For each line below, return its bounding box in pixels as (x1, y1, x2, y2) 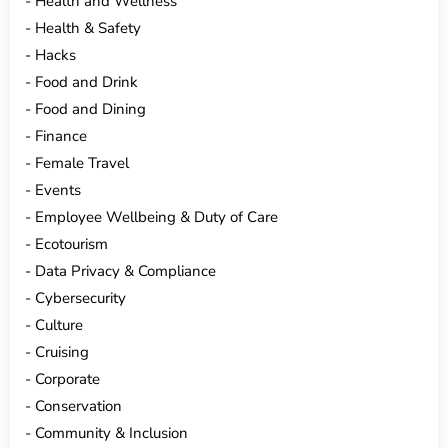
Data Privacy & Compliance (35, 260, 216, 281)
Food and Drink (35, 71, 138, 92)
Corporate (35, 368, 100, 389)
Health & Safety (35, 17, 141, 38)
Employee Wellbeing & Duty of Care (35, 206, 278, 227)
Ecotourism (35, 233, 108, 254)
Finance (35, 125, 87, 146)
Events (35, 179, 81, 200)
